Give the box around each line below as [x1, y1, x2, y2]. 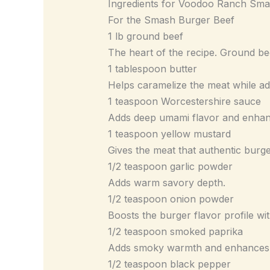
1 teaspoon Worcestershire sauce [107, 95, 261, 107]
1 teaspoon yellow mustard [107, 127, 231, 140]
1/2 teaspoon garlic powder [107, 160, 233, 172]
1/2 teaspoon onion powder [107, 192, 234, 205]
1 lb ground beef [107, 30, 183, 42]
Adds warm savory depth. [107, 176, 225, 189]
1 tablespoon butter [107, 62, 197, 75]
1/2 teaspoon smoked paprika [107, 225, 243, 237]
